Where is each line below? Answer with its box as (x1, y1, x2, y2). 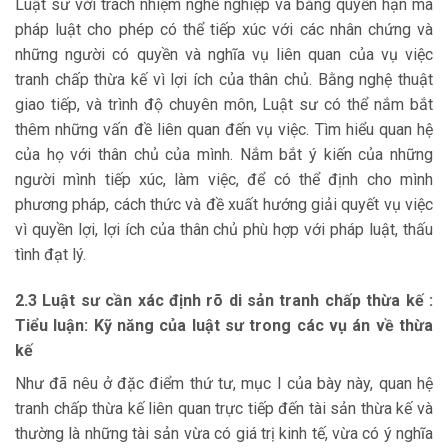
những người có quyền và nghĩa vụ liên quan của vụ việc (15, 45, 433, 65)
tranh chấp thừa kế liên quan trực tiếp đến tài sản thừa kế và (15, 399, 433, 419)
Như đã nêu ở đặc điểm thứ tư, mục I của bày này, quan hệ (15, 374, 433, 394)
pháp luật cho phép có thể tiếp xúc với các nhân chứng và (15, 20, 433, 40)
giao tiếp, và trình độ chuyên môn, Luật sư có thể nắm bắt (15, 95, 433, 115)
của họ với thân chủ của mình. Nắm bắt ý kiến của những (15, 145, 433, 165)
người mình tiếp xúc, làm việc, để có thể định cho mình (15, 170, 433, 190)
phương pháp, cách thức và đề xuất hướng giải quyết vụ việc (15, 195, 433, 215)
